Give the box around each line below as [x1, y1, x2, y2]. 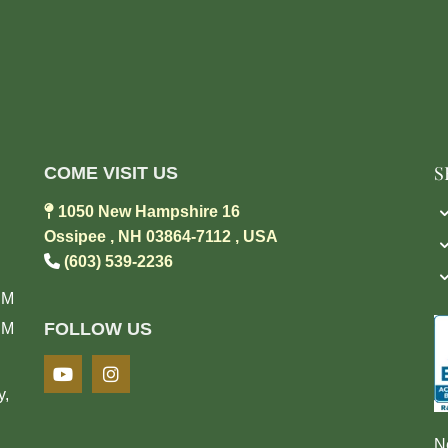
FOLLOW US [43, 318, 152, 339]
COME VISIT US [43, 162, 178, 183]
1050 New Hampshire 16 [57, 202, 240, 220]
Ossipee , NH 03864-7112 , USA [43, 227, 278, 245]
